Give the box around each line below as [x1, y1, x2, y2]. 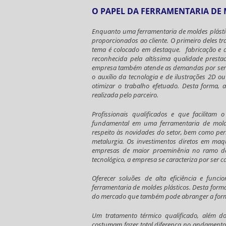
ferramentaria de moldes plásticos [92, 183, 189, 192]
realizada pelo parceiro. [92, 90, 158, 99]
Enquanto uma [92, 27, 138, 36]
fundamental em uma [92, 118, 160, 128]
